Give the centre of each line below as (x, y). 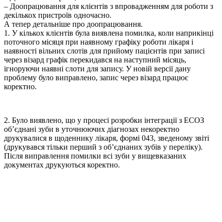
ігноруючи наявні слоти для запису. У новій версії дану (97, 68)
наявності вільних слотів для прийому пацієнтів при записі (104, 51)
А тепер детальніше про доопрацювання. (73, 24)
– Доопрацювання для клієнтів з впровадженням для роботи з (109, 6)
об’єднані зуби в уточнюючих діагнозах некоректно (92, 129)
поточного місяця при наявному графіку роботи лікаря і (99, 42)
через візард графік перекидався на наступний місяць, (95, 59)
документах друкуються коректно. (62, 165)
